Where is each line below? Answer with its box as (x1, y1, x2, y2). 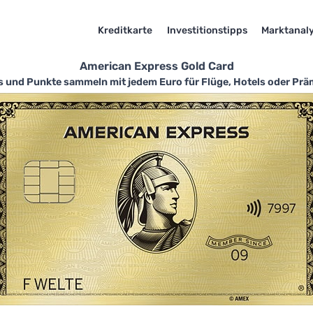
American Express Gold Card (79, 59, 234, 73)
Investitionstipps (166, 24, 247, 36)
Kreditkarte (97, 24, 152, 36)
